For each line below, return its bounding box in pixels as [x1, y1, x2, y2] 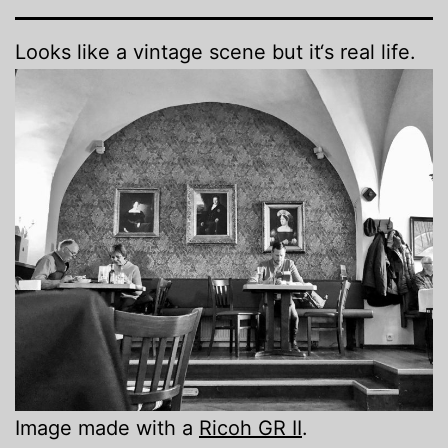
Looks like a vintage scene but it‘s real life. [15, 40, 416, 65]
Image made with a [15, 416, 199, 441]
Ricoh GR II [199, 416, 302, 441]
